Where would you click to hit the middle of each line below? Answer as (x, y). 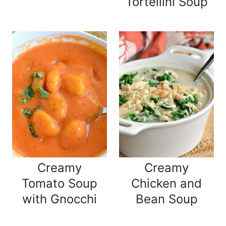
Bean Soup (166, 199)
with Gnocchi (60, 199)
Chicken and (166, 184)
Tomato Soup (60, 184)
